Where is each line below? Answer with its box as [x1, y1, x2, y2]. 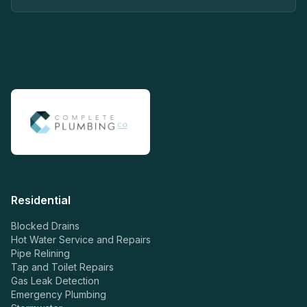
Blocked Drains [11, 220, 79, 232]
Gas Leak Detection [11, 275, 99, 286]
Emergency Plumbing [11, 288, 106, 300]
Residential [11, 193, 71, 207]
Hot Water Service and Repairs [11, 234, 151, 245]
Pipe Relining [11, 247, 70, 259]
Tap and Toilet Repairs [11, 261, 114, 273]
